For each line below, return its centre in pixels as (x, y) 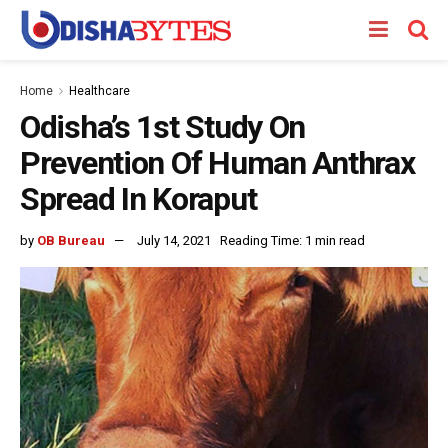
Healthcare (99, 91)
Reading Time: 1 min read (292, 240)
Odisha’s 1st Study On (163, 127)
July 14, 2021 (174, 240)
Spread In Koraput (138, 199)
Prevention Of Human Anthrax (217, 163)
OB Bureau (71, 240)
